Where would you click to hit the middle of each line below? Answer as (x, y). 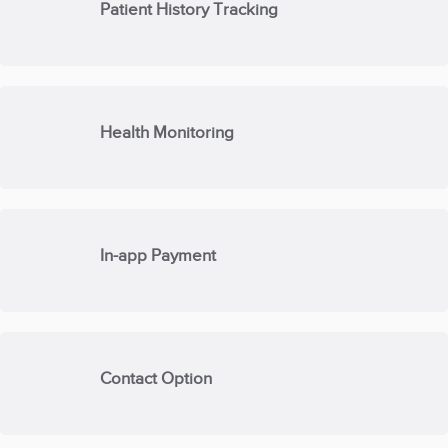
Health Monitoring (167, 132)
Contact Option (156, 378)
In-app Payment (158, 255)
